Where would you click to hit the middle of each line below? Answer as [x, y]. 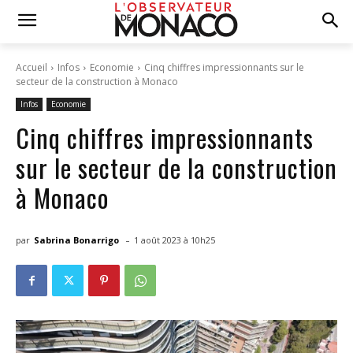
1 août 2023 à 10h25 [175, 240]
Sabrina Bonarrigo [76, 240]
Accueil [32, 67]
